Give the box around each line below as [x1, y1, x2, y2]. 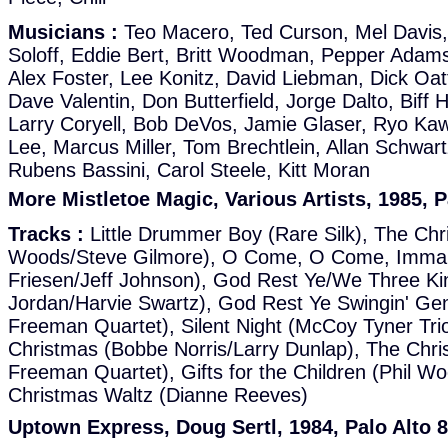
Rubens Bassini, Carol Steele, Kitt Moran [8, 159, 370, 181]
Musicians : [8, 21, 118, 43]
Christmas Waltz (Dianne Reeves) [8, 384, 308, 406]
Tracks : [8, 223, 84, 245]
